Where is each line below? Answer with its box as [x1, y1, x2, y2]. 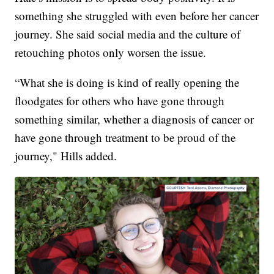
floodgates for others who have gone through [15, 93, 225, 109]
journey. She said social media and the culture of [15, 26, 241, 42]
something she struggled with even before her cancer [15, 8, 259, 24]
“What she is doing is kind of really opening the [15, 75, 240, 91]
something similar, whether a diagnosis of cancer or [15, 111, 254, 127]
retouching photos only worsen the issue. [15, 45, 207, 61]
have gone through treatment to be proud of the [15, 130, 236, 146]
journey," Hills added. [15, 148, 117, 164]
